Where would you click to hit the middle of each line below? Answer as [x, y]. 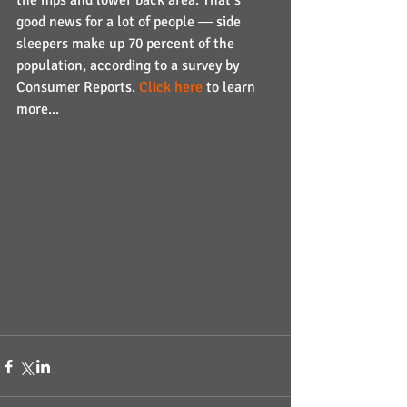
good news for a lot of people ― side [130, 22]
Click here [171, 87]
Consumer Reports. [78, 87]
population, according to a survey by [129, 65]
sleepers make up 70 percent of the [127, 44]
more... [38, 109]
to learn [231, 87]
